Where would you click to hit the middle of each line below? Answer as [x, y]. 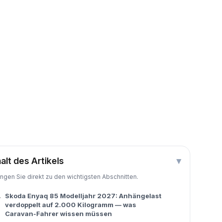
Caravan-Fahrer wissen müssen [58, 214]
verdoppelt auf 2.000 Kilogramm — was [70, 205]
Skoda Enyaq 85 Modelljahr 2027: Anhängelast [83, 196]
